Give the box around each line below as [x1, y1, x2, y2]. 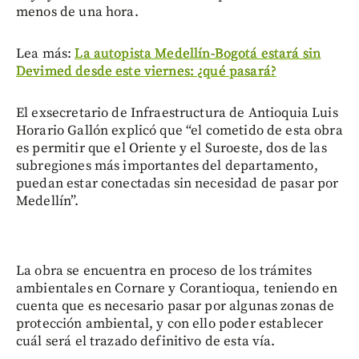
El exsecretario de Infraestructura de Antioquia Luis [16, 104, 338, 123]
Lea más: [16, 45, 75, 63]
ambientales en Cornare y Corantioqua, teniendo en [16, 280, 338, 298]
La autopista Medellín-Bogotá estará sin [75, 45, 321, 63]
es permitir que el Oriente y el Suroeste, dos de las [16, 139, 327, 158]
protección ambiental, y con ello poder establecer [16, 315, 324, 333]
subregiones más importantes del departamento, [16, 157, 318, 175]
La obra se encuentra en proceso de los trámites [16, 262, 313, 280]
